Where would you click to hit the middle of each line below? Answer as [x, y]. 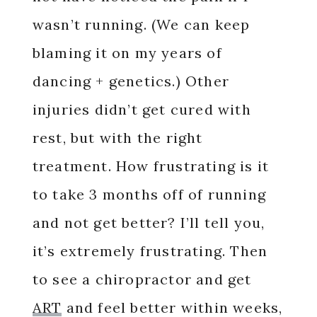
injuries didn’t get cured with [142, 109]
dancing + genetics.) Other [131, 81]
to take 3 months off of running [149, 194]
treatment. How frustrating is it [151, 166]
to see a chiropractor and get [142, 279]
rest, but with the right [117, 138]
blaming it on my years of [127, 53]
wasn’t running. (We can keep [141, 24]
